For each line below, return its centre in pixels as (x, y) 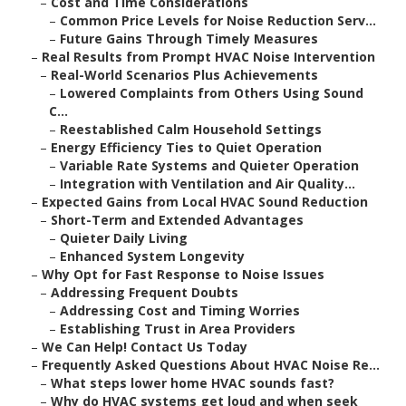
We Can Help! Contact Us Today (145, 347)
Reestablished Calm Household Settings (191, 130)
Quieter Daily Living (124, 238)
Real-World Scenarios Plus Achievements (184, 75)
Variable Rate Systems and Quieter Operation (209, 166)
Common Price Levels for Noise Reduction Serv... (218, 21)
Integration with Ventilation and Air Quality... (208, 184)
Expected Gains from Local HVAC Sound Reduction (205, 202)
